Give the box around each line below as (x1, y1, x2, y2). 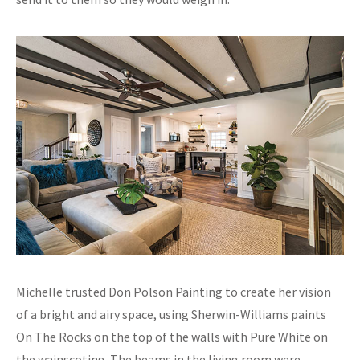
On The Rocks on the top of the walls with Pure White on (16, 329, 328, 346)
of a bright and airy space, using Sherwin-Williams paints (16, 306, 326, 323)
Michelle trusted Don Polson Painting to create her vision (16, 284, 331, 301)
